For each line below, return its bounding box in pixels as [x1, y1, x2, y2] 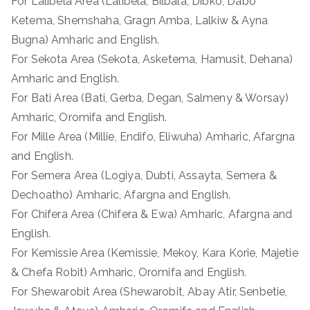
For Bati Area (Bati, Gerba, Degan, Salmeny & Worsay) [11, 91, 289, 104]
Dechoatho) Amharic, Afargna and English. [11, 188, 231, 201]
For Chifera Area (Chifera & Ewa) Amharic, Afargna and [11, 207, 293, 221]
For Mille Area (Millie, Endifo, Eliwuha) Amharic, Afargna [11, 129, 295, 143]
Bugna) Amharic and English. [11, 33, 160, 46]
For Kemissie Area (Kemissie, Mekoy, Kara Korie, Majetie [11, 246, 298, 259]
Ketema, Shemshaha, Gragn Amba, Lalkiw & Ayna [11, 13, 268, 27]
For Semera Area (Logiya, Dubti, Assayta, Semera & [11, 168, 277, 182]
